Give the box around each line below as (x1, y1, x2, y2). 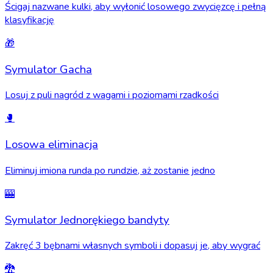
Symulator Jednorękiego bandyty (5, 211, 169, 228)
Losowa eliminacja (5, 136, 98, 153)
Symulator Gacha (5, 61, 92, 77)
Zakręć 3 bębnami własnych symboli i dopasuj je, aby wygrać (5, 239, 260, 253)
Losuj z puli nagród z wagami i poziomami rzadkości (5, 88, 219, 102)
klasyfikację (5, 13, 54, 27)
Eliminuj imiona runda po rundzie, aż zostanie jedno (5, 163, 215, 177)
